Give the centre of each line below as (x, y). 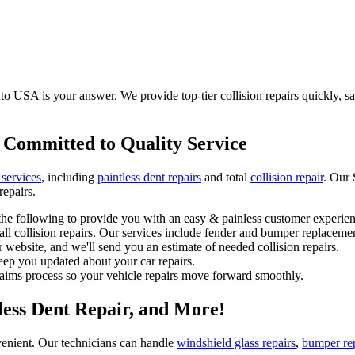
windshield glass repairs (236, 342)
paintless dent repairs (149, 177)
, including (69, 177)
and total (226, 177)
